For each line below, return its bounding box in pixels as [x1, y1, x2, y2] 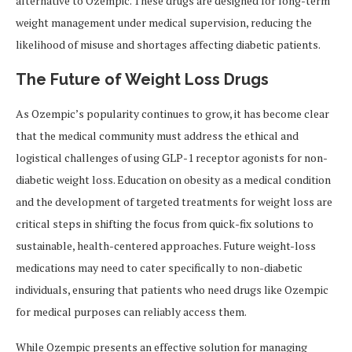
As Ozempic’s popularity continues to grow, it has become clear [16, 106, 329, 122]
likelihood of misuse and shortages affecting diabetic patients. [16, 37, 321, 53]
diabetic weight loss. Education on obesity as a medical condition [16, 172, 331, 188]
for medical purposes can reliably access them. [16, 304, 247, 320]
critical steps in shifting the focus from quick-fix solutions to [16, 216, 313, 232]
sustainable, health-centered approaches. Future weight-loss [16, 238, 316, 254]
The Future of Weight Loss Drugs [16, 70, 269, 90]
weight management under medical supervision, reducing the [16, 15, 312, 31]
